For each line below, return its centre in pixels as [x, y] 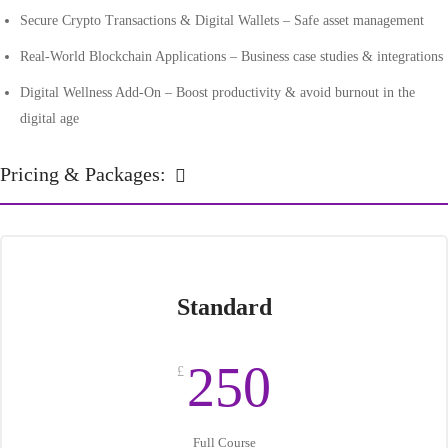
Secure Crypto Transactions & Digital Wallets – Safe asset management [222, 20]
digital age [49, 118]
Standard [224, 307]
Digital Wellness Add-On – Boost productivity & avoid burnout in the [217, 92]
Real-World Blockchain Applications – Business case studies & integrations [231, 56]
